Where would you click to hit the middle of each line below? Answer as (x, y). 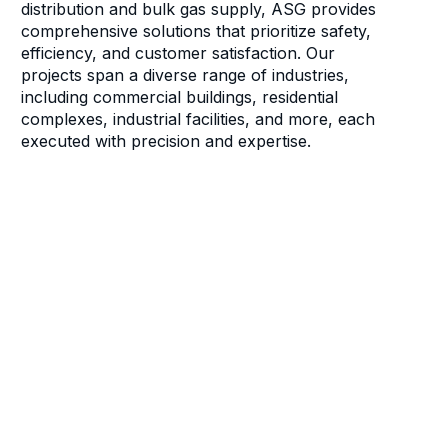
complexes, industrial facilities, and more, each (198, 119)
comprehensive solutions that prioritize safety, (196, 31)
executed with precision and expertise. (166, 141)
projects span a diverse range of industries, (185, 75)
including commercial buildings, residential (180, 97)
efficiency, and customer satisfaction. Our (178, 53)
